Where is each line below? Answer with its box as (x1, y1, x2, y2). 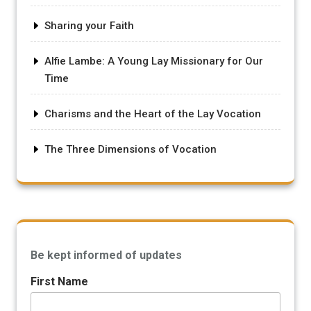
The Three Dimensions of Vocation (44, 142, 217, 155)
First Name (31, 274, 88, 288)
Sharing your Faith (44, 19, 134, 32)
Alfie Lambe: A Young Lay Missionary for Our (44, 54, 263, 67)
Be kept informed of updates (31, 248, 182, 262)
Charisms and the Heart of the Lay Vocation (44, 107, 261, 120)
